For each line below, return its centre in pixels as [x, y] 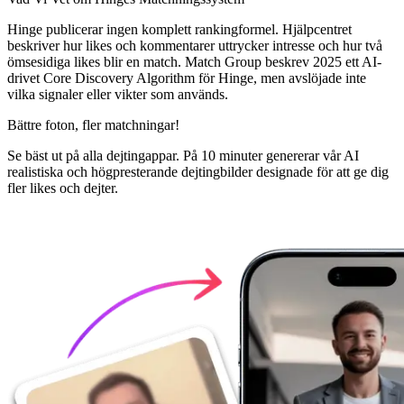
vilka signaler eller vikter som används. [118, 94]
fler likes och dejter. [63, 188]
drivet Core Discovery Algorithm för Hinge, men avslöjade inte [187, 78]
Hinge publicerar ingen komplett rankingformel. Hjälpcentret [179, 29]
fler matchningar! [131, 124]
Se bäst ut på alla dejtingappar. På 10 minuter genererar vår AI [183, 155]
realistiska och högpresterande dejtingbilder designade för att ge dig [198, 171]
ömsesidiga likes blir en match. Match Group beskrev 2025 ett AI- [194, 61]
